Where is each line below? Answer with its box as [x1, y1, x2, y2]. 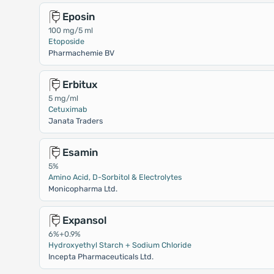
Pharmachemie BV [48, 48, 114, 57]
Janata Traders [48, 116, 103, 125]
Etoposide [48, 37, 84, 46]
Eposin [62, 10, 95, 23]
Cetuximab [48, 105, 87, 114]
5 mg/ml [48, 94, 78, 103]
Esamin [62, 146, 98, 158]
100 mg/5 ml [48, 26, 93, 35]
